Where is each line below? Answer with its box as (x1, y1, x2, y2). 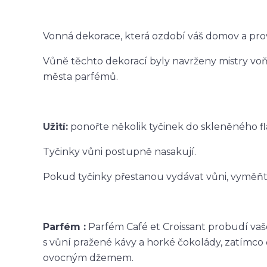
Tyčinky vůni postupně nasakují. (43, 145, 196, 157)
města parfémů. (43, 70, 118, 82)
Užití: (43, 120, 68, 132)
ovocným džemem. (43, 252, 133, 263)
